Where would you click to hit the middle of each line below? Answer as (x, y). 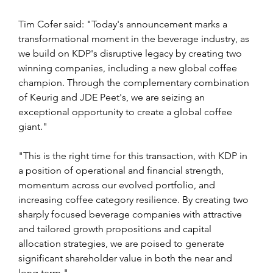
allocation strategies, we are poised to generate (122, 243)
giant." (33, 126)
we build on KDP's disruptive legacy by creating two (131, 53)
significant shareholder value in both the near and (126, 258)
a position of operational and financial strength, (122, 170)
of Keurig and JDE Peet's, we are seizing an (113, 97)
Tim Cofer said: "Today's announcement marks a (124, 24)
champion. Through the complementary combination (135, 82)
